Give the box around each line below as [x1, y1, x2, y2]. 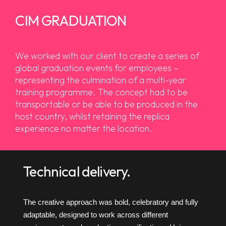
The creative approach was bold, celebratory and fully [23, 198, 199, 207]
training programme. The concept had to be [15, 86, 188, 98]
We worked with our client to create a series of [15, 49, 200, 62]
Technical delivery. [23, 162, 131, 181]
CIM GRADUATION [15, 11, 127, 29]
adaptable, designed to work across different [23, 211, 168, 219]
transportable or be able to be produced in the [15, 98, 198, 110]
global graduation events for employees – [15, 62, 179, 74]
